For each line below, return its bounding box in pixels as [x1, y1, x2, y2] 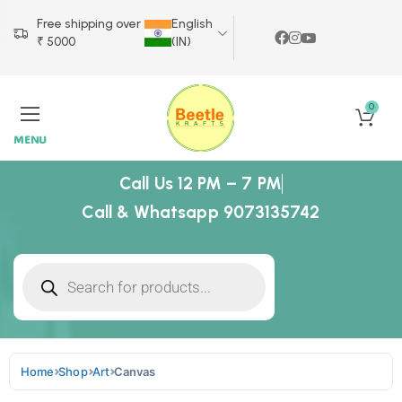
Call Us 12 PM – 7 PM [119, 173, 282, 194]
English [171, 16, 213, 31]
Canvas [113, 364, 156, 379]
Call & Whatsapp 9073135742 [82, 202, 320, 223]
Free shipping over [37, 16, 142, 31]
